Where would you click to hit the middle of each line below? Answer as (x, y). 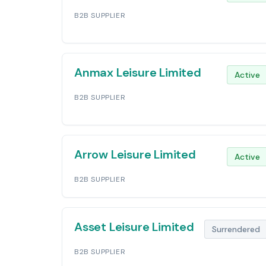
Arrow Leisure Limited (135, 154)
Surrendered (236, 229)
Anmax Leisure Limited (138, 72)
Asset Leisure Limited (134, 227)
